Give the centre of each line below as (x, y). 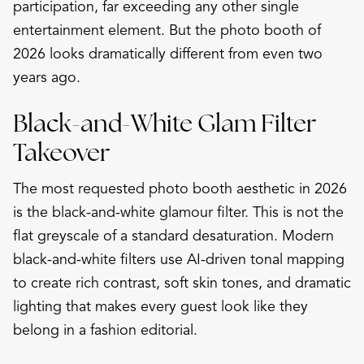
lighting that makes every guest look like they (160, 306)
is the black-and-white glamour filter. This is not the (178, 212)
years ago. (47, 77)
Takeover (62, 152)
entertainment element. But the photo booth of (167, 30)
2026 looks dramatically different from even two (168, 53)
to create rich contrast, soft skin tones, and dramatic (182, 282)
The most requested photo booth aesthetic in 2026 (180, 188)
